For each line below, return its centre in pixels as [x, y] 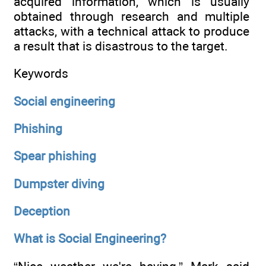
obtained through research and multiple [132, 16]
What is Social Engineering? [90, 239]
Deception [42, 211]
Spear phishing [55, 156]
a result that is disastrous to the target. [121, 46]
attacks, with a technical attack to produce [132, 31]
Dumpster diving [59, 183]
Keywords [41, 74]
